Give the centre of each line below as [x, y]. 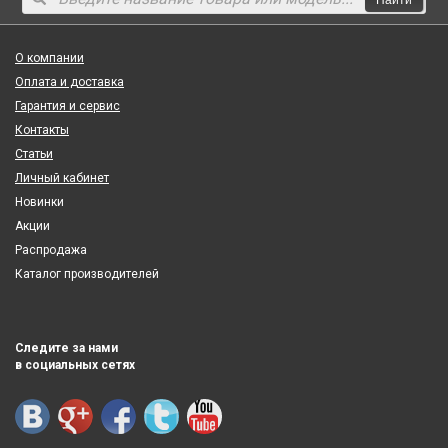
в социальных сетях [75, 365]
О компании [49, 58]
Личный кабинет [62, 178]
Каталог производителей [87, 274]
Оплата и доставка [69, 82]
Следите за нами [66, 348]
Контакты [42, 130]
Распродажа [51, 250]
